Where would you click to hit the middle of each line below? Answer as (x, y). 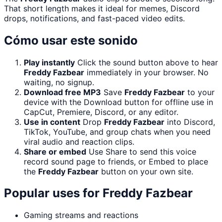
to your (200, 92)
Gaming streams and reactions (81, 215)
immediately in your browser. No (146, 72)
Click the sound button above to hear (148, 62)
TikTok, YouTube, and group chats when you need (117, 132)
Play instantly (49, 62)
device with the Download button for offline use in (118, 102)
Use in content (52, 122)
